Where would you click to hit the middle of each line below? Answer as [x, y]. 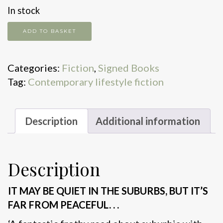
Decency [26, 42]
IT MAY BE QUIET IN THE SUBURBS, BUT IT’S [108, 191]
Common [28, 28]
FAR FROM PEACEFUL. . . [63, 205]
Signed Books [129, 67]
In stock [24, 10]
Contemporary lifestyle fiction [96, 81]
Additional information [148, 121]
